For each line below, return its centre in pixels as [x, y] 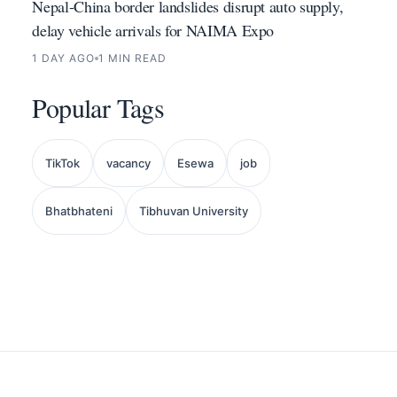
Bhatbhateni [79, 211]
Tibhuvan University [194, 211]
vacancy [129, 163]
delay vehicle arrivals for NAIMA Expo [153, 31]
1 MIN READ [132, 58]
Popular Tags [98, 108]
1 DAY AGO [64, 58]
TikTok [63, 163]
